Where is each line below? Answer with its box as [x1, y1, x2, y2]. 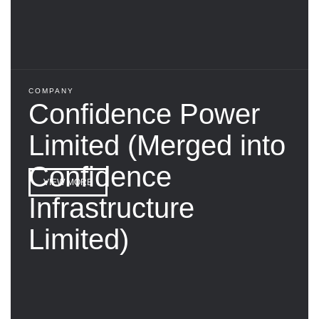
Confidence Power [28, 98, 260, 130]
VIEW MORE [43, 177, 93, 187]
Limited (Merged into [28, 129, 286, 161]
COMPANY [28, 86, 74, 95]
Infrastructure [28, 192, 194, 224]
